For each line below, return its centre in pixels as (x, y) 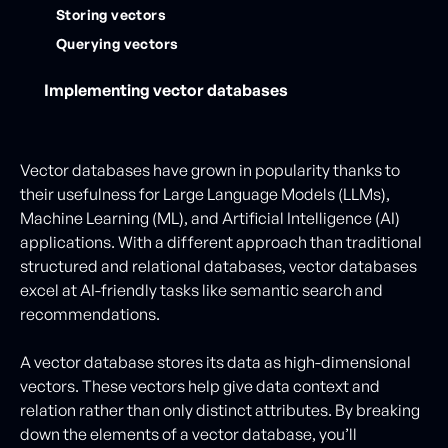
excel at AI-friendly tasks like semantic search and (201, 290)
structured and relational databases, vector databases (218, 266)
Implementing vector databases (166, 90)
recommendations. (91, 314)
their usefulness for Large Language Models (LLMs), (205, 194)
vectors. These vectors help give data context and (200, 386)
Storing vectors (111, 14)
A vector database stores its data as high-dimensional (215, 362)
